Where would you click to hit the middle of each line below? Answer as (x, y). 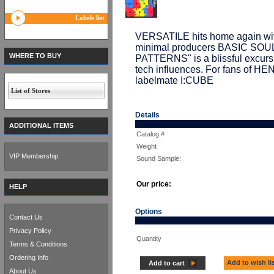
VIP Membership (34, 156)
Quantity (149, 239)
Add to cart (167, 263)
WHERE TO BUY (35, 56)
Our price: (154, 184)
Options (149, 212)
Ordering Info (29, 257)
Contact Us (26, 217)
